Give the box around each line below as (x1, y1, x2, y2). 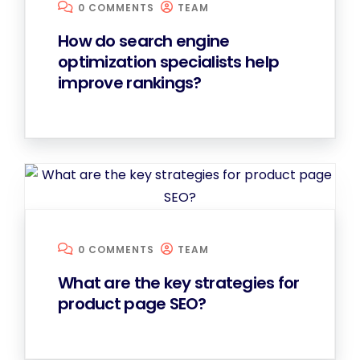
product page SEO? (58, 292, 207, 315)
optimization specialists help (58, 51, 280, 73)
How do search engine (58, 30, 230, 52)
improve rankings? (58, 72, 202, 94)
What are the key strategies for (58, 272, 300, 294)
